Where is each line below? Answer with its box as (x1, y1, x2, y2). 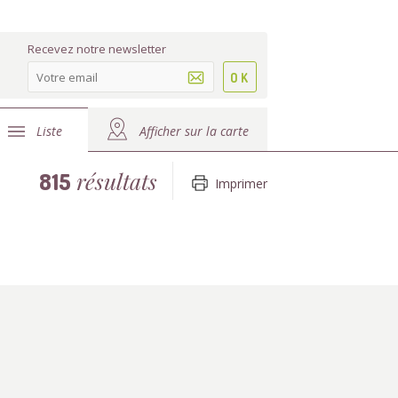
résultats (71, 166, 157, 195)
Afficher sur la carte (139, 123, 249, 139)
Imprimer (215, 175, 267, 192)
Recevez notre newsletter (28, 41, 166, 57)
